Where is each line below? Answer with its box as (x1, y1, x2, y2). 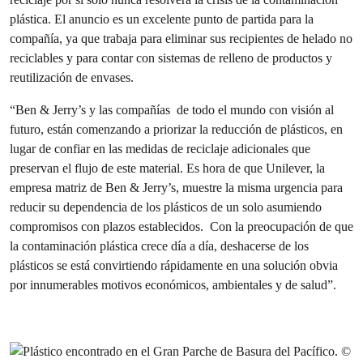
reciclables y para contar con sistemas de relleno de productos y (10, 50, 332, 66)
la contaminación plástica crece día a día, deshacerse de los (10, 238, 309, 254)
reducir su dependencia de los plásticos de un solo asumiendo (10, 199, 322, 215)
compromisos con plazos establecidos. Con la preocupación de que (10, 219, 353, 234)
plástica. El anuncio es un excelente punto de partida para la (10, 11, 314, 27)
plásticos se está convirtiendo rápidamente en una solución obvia (10, 258, 338, 273)
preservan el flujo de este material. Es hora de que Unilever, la (10, 160, 325, 176)
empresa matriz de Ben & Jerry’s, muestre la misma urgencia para (10, 180, 343, 195)
